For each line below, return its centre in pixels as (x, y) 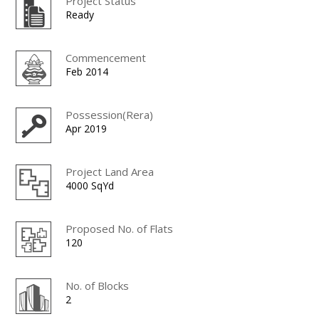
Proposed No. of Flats (120, 228)
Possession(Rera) (110, 114)
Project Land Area (110, 171)
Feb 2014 (87, 71)
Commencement (106, 57)
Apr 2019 (87, 128)
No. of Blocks (98, 285)
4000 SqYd (90, 185)
